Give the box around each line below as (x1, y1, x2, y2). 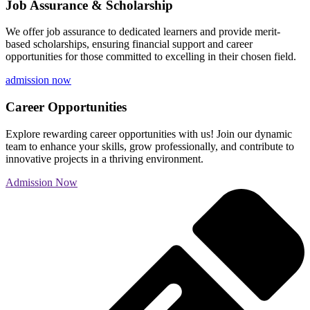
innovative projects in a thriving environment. (6, 152, 203, 165)
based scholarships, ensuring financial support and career (6, 38, 253, 51)
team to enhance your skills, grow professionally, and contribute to (6, 140, 294, 152)
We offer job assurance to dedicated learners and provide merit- (6, 26, 280, 38)
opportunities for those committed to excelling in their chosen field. (6, 51, 296, 63)
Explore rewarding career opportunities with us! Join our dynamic (6, 127, 292, 140)
